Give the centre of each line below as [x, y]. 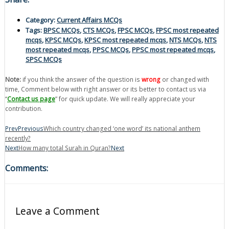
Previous [31, 128]
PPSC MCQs [111, 49]
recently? [18, 138]
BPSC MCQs [62, 30]
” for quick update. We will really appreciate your [125, 98]
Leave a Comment [58, 211]
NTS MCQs [185, 40]
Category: [40, 20]
